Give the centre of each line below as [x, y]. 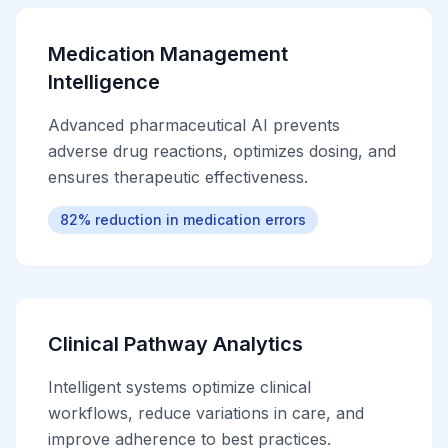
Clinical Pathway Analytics [175, 344]
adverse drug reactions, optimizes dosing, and [222, 151]
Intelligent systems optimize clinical [179, 387]
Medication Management [168, 54]
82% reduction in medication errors [183, 219]
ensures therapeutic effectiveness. [178, 177]
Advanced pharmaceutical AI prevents [194, 125]
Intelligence [104, 82]
